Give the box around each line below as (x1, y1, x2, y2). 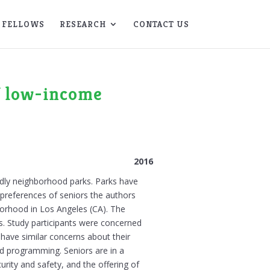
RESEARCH (59, 19, 106, 30)
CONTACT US (133, 19, 189, 30)
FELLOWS (1, 19, 45, 30)
